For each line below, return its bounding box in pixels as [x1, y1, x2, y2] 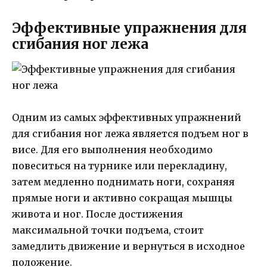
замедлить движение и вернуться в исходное [12, 240, 245, 252]
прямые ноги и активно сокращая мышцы [12, 191, 232, 204]
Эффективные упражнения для [12, 18, 247, 36]
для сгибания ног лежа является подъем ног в [12, 127, 249, 139]
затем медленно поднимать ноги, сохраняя [12, 175, 235, 188]
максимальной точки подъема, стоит [12, 223, 204, 236]
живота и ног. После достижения [12, 207, 183, 220]
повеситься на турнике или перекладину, [12, 159, 227, 172]
